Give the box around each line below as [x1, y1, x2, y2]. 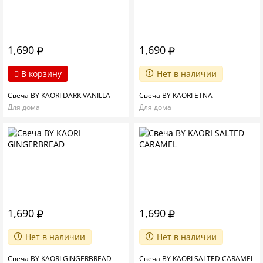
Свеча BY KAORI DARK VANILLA [8, 90, 110, 100]
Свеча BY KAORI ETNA [139, 90, 213, 100]
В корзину [19, 68, 62, 79]
